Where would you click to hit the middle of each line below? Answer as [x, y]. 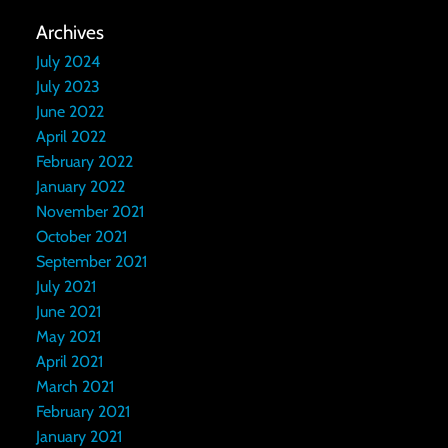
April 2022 [70, 136]
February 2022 [84, 161]
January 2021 [78, 436]
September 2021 [91, 261]
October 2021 [81, 236]
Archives [69, 32]
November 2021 [89, 211]
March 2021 [74, 386]
